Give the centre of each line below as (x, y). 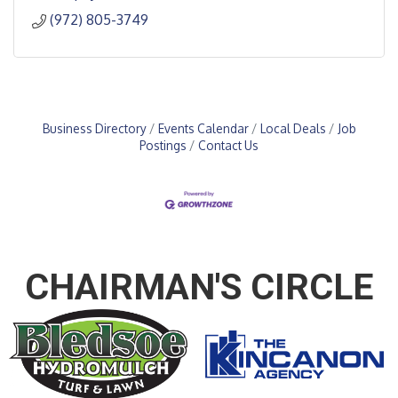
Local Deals (293, 128)
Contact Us (228, 145)
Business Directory (94, 128)
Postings (163, 145)
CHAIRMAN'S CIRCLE (199, 287)
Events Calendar (203, 128)
